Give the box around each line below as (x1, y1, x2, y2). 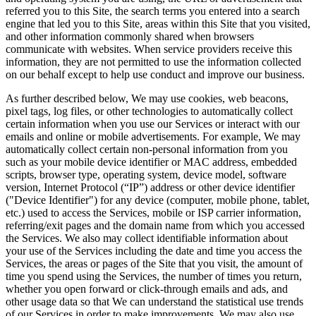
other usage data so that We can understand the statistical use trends (6, 296, 303, 308)
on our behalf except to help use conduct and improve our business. (6, 68, 305, 81)
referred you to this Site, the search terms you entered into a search (6, 5, 300, 18)
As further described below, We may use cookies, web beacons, (6, 92, 288, 105)
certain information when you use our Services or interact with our (6, 118, 300, 130)
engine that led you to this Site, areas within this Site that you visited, (6, 18, 310, 30)
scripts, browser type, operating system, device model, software (6, 169, 286, 181)
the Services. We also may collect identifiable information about (6, 232, 288, 245)
